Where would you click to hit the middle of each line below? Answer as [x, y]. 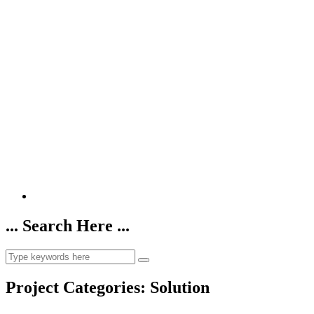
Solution [180, 287]
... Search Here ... [68, 225]
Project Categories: [78, 287]
